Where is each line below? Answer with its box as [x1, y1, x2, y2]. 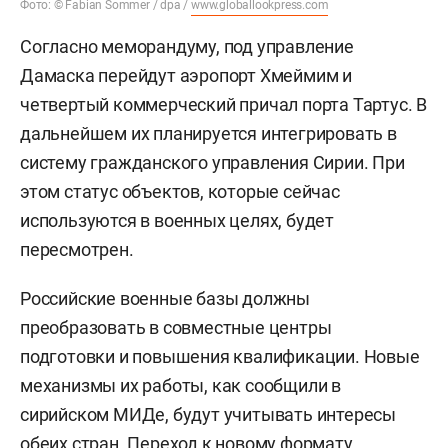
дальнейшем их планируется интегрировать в [20, 123, 397, 145]
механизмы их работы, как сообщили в [20, 375, 341, 397]
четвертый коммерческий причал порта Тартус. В [20, 94, 427, 116]
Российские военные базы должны [20, 288, 311, 310]
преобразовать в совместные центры [20, 317, 332, 339]
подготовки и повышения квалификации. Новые [20, 346, 420, 368]
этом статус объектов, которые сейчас [20, 181, 340, 203]
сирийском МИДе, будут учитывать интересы [20, 404, 396, 426]
